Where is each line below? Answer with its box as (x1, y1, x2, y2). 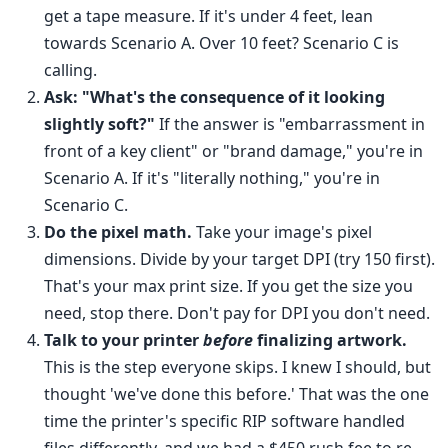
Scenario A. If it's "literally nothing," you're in (44, 167, 380, 190)
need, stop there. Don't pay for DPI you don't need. (44, 302, 430, 325)
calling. (44, 59, 97, 82)
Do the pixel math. (44, 221, 192, 244)
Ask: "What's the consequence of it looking (44, 86, 385, 109)
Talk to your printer (44, 329, 203, 352)
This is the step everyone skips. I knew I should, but (44, 356, 431, 379)
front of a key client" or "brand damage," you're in (44, 140, 423, 163)
